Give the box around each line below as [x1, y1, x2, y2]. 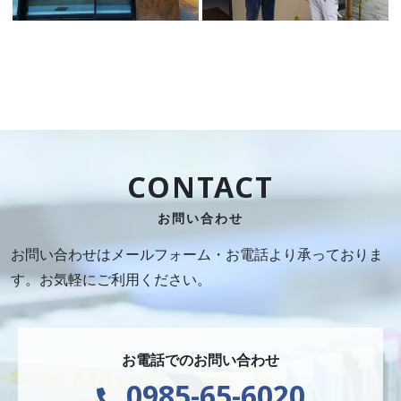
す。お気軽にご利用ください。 [11, 269, 211, 289]
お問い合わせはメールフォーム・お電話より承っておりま [11, 243, 383, 264]
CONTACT [127, 166, 274, 206]
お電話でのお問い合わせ [122, 349, 279, 370]
